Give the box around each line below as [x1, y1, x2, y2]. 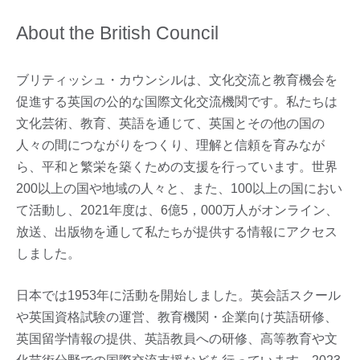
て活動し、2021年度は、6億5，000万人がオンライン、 [16, 202, 338, 217]
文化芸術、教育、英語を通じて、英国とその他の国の [16, 116, 325, 130]
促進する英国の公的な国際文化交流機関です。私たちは [16, 94, 337, 108]
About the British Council [16, 22, 219, 43]
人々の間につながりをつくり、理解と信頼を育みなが [16, 137, 325, 152]
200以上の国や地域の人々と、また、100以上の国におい [16, 181, 342, 195]
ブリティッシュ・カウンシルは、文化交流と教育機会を [16, 72, 337, 87]
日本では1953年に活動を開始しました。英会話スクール [16, 288, 341, 302]
